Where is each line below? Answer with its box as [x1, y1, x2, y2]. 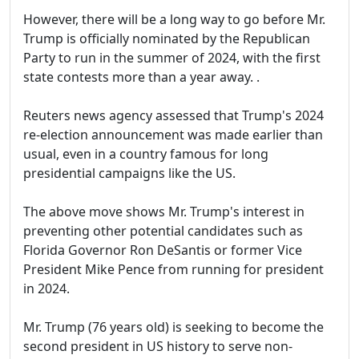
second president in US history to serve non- [23, 337, 292, 356]
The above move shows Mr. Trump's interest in [23, 203, 305, 221]
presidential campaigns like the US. [23, 164, 236, 183]
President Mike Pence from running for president [23, 260, 324, 279]
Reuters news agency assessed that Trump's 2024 [23, 107, 324, 125]
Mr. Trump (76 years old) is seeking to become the [23, 318, 324, 337]
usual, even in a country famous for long [23, 145, 268, 163]
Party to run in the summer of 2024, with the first [23, 49, 321, 67]
